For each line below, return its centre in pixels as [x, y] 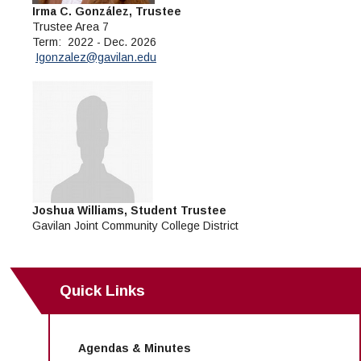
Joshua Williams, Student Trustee [129, 211]
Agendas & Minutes [135, 349]
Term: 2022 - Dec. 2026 [94, 41]
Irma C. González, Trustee [107, 11]
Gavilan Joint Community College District [135, 226]
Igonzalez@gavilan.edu [96, 57]
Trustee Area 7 [71, 26]
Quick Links [102, 291]
